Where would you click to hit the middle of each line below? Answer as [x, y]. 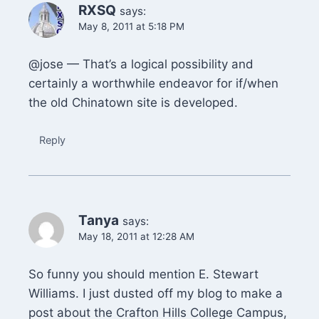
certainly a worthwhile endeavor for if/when [153, 84]
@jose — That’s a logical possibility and [141, 64]
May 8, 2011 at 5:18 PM [131, 27]
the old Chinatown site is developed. [133, 103]
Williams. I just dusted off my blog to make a [156, 294]
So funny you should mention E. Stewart [143, 274]
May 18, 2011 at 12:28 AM [136, 237]
